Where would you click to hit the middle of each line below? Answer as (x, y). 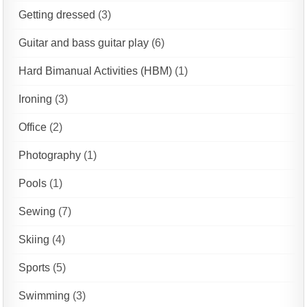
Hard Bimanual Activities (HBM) (96, 71)
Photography (50, 156)
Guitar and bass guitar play (84, 43)
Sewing (37, 212)
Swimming (45, 296)
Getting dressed (57, 15)
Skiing (34, 240)
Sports (35, 268)
